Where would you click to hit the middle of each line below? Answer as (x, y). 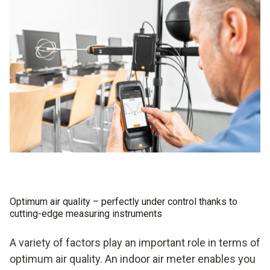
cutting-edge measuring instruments (86, 213)
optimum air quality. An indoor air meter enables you (133, 259)
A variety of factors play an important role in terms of (135, 242)
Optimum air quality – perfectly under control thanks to (124, 201)
